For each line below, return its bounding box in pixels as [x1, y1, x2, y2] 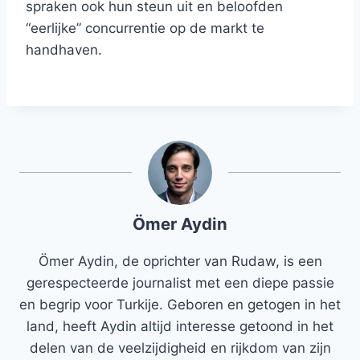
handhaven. [26, 42, 102, 59]
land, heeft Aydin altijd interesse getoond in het [27, 318, 333, 335]
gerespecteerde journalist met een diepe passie [26, 275, 334, 292]
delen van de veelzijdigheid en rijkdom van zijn [29, 340, 331, 357]
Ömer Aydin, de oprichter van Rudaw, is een [38, 253, 322, 270]
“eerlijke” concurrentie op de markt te [26, 20, 264, 37]
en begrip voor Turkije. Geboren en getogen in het [19, 297, 341, 313]
